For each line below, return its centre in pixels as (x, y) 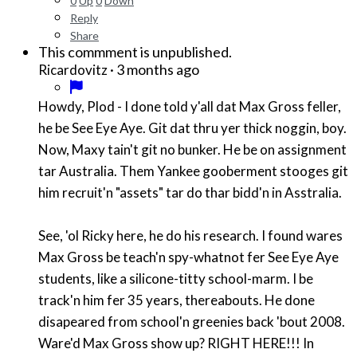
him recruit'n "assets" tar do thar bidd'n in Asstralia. (191, 193)
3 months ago (158, 70)
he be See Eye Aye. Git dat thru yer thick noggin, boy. (93, 128)
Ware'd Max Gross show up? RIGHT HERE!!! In (123, 343)
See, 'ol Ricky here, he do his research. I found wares (150, 236)
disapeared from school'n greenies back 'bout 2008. (192, 322)
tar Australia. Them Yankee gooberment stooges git (193, 171)
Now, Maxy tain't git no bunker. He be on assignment (192, 150)
